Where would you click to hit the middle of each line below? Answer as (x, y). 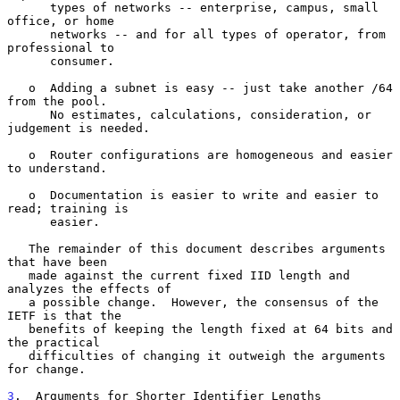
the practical (54, 342)
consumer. (29, 61)
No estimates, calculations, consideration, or (29, 114)
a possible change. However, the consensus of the (18, 302)
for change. (46, 369)
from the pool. (57, 101)
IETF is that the (64, 315)
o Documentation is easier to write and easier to (18, 195)
